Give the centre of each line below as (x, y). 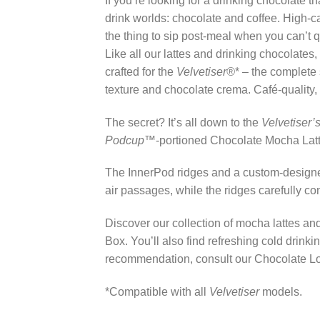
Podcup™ (130, 140)
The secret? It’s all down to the (183, 122)
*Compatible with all (157, 292)
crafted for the (141, 71)
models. (281, 292)
